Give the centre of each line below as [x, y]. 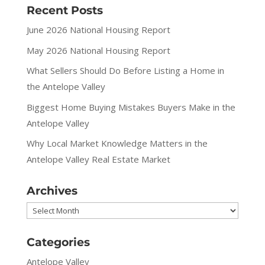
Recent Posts [64, 10]
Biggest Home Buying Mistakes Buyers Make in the [131, 107]
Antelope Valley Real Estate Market [98, 159]
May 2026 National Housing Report [98, 50]
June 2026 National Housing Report [98, 30]
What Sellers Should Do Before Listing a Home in [125, 70]
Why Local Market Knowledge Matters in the [117, 143]
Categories [58, 242]
